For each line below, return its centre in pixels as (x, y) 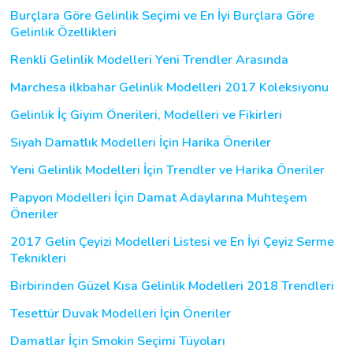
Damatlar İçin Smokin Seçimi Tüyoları (118, 341)
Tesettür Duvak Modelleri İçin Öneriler (121, 313)
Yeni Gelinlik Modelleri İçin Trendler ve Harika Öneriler (167, 170)
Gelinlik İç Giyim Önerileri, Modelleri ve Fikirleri (146, 115)
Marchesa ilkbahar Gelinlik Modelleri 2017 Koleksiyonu (169, 87)
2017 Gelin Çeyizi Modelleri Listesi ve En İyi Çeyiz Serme (172, 242)
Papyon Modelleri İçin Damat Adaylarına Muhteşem (159, 197)
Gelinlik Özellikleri (63, 32)
